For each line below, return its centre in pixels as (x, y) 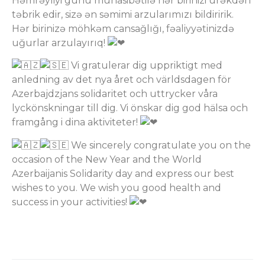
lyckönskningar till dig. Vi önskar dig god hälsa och (130, 108)
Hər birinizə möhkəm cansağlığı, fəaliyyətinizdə (123, 28)
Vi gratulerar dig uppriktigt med (146, 66)
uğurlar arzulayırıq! (60, 43)
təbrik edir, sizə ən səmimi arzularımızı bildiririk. (123, 14)
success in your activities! (71, 202)
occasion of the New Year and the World (107, 159)
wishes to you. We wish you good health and (117, 188)
